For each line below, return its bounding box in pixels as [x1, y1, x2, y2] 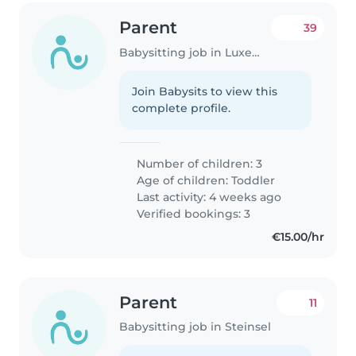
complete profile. [132, 100, 231, 115]
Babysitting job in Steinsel [119, 319, 272, 335]
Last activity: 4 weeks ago [133, 189, 282, 204]
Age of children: [133, 172, 232, 188]
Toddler [231, 172, 276, 188]
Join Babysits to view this [132, 83, 278, 99]
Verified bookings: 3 [133, 206, 251, 221]
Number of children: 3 [133, 156, 263, 171]
